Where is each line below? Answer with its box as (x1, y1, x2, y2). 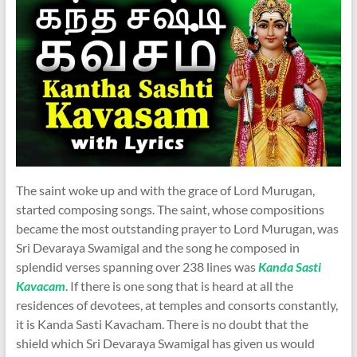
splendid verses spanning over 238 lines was (15, 259, 258, 274)
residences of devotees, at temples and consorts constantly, (15, 297, 338, 312)
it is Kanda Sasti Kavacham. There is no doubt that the (15, 316, 308, 331)
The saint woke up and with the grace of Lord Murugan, (15, 182, 315, 198)
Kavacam (15, 278, 65, 293)
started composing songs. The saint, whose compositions (15, 202, 324, 217)
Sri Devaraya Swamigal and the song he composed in (15, 240, 300, 255)
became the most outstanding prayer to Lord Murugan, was (15, 221, 339, 236)
